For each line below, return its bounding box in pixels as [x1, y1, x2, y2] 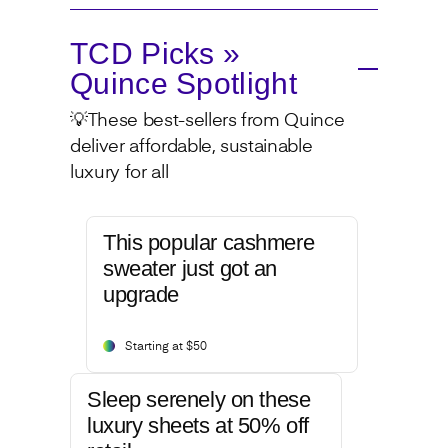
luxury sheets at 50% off [87, 413, 309, 439]
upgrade [103, 282, 180, 308]
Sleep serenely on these [87, 387, 311, 413]
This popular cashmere [103, 230, 315, 256]
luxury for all [70, 164, 169, 183]
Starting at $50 [125, 341, 207, 354]
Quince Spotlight [70, 67, 297, 101]
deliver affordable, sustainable [70, 138, 313, 157]
